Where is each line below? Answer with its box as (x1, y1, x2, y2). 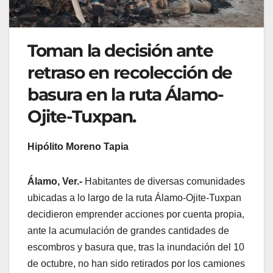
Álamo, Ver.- (27, 176, 82, 187)
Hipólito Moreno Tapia (27, 141, 129, 152)
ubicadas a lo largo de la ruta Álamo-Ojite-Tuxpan (27, 193, 241, 204)
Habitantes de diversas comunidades (82, 176, 245, 187)
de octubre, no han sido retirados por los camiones (27, 258, 245, 269)
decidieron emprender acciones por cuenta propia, (27, 209, 244, 220)
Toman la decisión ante (27, 40, 213, 62)
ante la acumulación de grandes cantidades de (27, 225, 229, 236)
